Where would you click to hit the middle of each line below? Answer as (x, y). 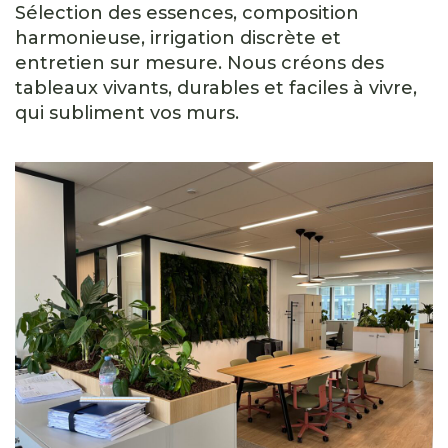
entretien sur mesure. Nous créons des (199, 62)
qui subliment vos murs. (127, 112)
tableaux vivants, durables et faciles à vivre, (216, 87)
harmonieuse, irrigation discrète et (178, 37)
